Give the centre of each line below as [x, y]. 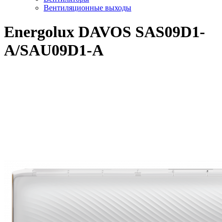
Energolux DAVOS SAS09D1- [105, 32]
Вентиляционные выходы [87, 8]
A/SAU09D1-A [54, 50]
